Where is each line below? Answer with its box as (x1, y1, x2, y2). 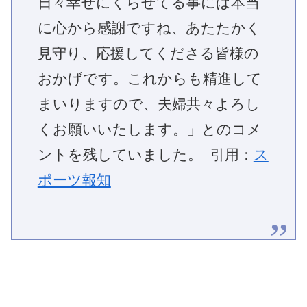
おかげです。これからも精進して (37, 71, 262, 87)
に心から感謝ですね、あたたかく (37, 20, 261, 36)
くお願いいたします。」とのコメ (37, 121, 262, 138)
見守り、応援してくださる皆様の (37, 45, 259, 62)
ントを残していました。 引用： (37, 147, 254, 163)
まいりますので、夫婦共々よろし (37, 96, 260, 112)
